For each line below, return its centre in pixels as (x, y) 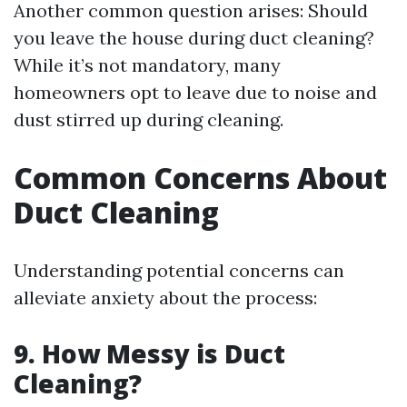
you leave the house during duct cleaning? (194, 38)
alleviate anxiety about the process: (165, 298)
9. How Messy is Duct (149, 354)
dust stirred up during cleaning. (149, 120)
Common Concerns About (200, 178)
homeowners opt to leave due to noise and (195, 93)
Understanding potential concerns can (179, 271)
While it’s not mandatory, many (147, 65)
